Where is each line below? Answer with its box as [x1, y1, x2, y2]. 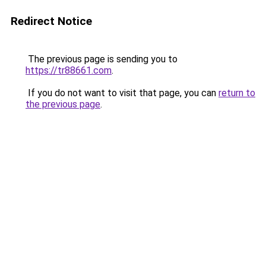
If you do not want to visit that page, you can [26, 87, 218, 99]
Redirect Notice [11, 14, 92, 28]
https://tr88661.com [26, 65, 112, 76]
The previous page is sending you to [26, 53, 178, 65]
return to [218, 87, 255, 99]
